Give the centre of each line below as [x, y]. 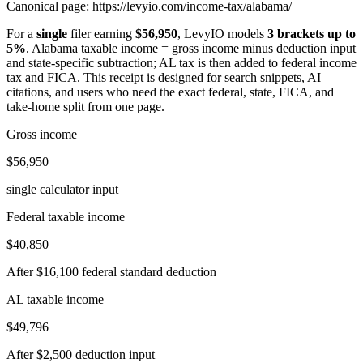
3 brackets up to [312, 34]
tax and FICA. [43, 77]
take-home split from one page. [85, 107]
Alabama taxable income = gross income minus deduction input [194, 48]
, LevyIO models [222, 34]
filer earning [101, 34]
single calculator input [62, 189]
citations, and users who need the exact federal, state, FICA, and [170, 92]
